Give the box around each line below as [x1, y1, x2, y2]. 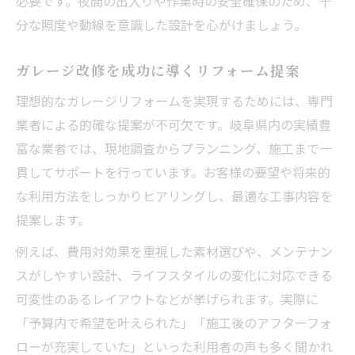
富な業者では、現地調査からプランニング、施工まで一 [16, 138, 332, 158]
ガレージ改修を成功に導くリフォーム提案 [16, 59, 300, 80]
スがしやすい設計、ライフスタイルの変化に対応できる [16, 265, 333, 284]
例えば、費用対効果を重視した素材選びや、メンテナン [16, 241, 333, 261]
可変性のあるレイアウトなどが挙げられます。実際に [16, 288, 319, 308]
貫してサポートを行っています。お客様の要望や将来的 [16, 162, 330, 181]
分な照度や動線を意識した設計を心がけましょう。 [16, 14, 307, 34]
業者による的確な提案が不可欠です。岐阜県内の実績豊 [16, 114, 331, 134]
